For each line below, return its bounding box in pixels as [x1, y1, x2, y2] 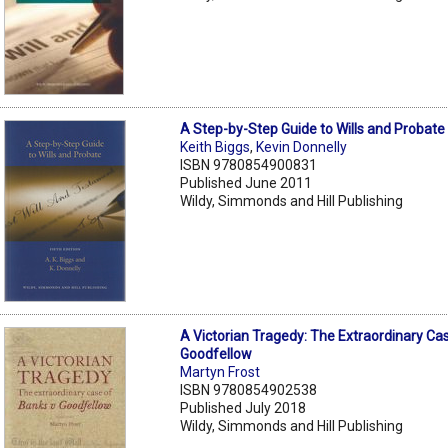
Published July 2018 [180, 399, 307, 416]
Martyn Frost [180, 363, 261, 380]
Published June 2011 [180, 174, 313, 191]
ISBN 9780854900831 [180, 156, 318, 173]
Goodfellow [180, 345, 253, 362]
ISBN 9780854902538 [180, 381, 318, 398]
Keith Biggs [180, 138, 251, 155]
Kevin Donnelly [256, 138, 348, 155]
